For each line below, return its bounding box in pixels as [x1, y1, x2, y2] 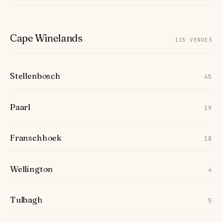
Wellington [10, 164, 54, 174]
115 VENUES [175, 36, 212, 43]
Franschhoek [10, 133, 62, 143]
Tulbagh [10, 195, 43, 205]
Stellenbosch [10, 70, 60, 81]
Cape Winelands [10, 31, 83, 44]
